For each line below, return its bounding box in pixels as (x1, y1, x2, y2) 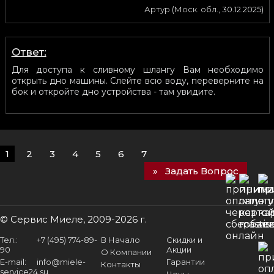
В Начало (101, 234, 141, 245)
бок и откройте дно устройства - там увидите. (11, 86, 215, 97)
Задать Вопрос (165, 165, 239, 177)
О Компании (101, 246, 152, 257)
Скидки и (166, 234, 203, 245)
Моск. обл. (174, 4, 219, 14)
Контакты (101, 259, 141, 269)
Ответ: (11, 45, 46, 58)
